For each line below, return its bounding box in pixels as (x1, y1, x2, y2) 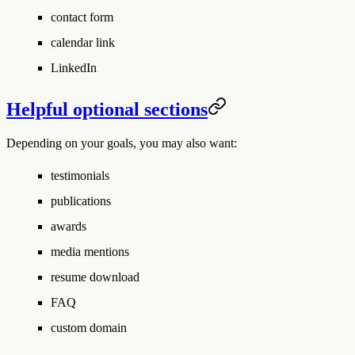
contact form (51, 10, 113, 25)
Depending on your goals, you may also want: (6, 136, 237, 150)
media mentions (51, 244, 129, 258)
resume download (51, 269, 139, 284)
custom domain (51, 320, 127, 334)
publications (51, 193, 111, 208)
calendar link (51, 36, 115, 50)
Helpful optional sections (6, 99, 208, 120)
